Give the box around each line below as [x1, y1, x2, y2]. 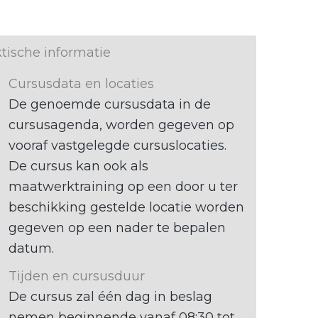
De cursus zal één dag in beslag [8, 289, 212, 305]
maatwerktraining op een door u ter [8, 179, 238, 194]
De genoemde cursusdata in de [8, 97, 211, 112]
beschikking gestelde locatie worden [8, 199, 244, 215]
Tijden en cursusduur [8, 268, 145, 284]
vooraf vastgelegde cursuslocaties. [8, 138, 226, 153]
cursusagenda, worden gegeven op [8, 117, 234, 133]
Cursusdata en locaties [8, 76, 154, 92]
